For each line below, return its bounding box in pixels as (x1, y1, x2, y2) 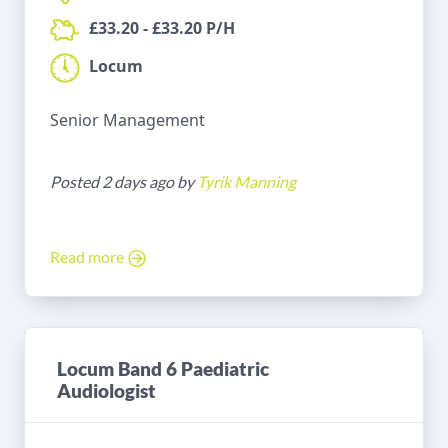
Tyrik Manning (197, 172, 296, 192)
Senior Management (50, 109, 205, 132)
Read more (50, 246, 127, 266)
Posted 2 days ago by (50, 172, 197, 192)
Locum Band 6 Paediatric (57, 357, 269, 381)
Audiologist (57, 379, 156, 403)
